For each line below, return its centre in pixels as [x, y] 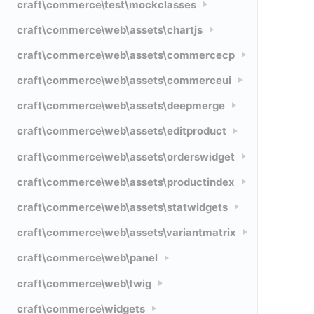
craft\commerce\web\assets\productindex [126, 182]
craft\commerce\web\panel [87, 258]
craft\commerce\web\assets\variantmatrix [127, 233]
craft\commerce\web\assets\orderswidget [126, 157]
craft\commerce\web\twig [84, 284]
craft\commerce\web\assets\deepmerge [121, 106]
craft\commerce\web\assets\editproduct [122, 131]
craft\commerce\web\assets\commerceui [124, 81]
